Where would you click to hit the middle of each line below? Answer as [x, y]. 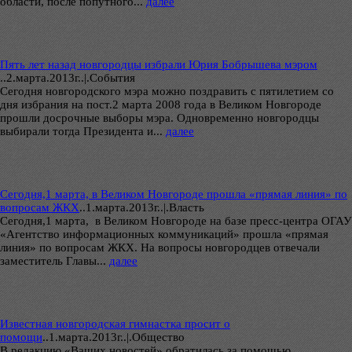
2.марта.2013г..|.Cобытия [71, 77]
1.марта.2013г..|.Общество [117, 337]
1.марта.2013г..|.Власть [145, 208]
